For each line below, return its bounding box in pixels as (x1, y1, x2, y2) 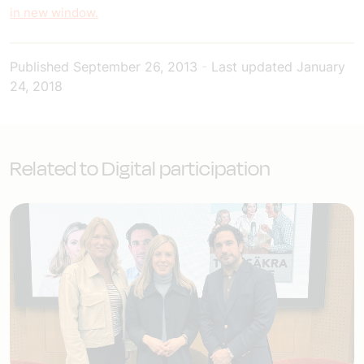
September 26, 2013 (73, 58, 197, 75)
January (297, 58, 345, 75)
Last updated (207, 58, 297, 75)
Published (10, 58, 73, 75)
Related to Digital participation (10, 154, 271, 184)
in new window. (10, 5, 98, 20)
